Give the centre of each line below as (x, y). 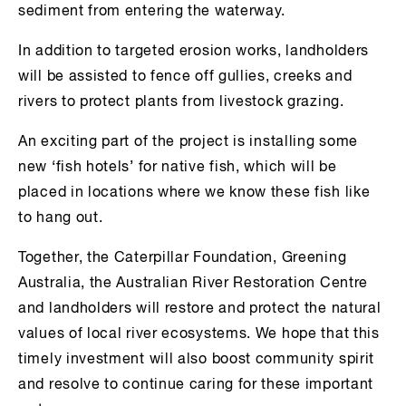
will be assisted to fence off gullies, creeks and (185, 77)
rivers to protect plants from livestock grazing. (181, 102)
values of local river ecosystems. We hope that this (199, 334)
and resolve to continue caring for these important (196, 385)
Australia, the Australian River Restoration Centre (193, 283)
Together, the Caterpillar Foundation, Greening (183, 258)
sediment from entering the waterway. (152, 11)
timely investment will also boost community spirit (197, 359)
